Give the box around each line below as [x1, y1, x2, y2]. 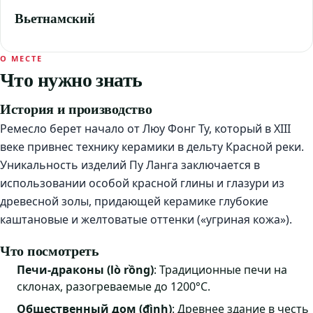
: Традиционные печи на [154, 262, 287, 278]
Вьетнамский [15, 8, 95, 28]
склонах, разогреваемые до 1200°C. [17, 279, 210, 295]
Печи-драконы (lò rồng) [17, 262, 154, 278]
